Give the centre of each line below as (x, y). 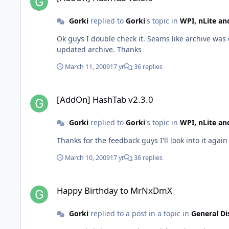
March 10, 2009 (87, 158)
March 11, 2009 (87, 67)
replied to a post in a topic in (140, 214)
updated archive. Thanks (99, 50)
